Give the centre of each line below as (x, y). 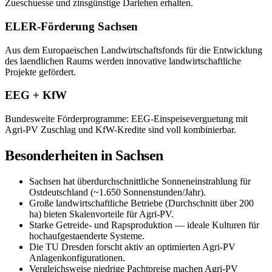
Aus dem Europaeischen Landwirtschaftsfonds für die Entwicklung (134, 50)
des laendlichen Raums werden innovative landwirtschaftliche (123, 61)
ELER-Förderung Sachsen (71, 26)
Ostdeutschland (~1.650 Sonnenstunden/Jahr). (117, 192)
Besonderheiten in (60, 155)
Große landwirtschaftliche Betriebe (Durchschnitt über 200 (141, 203)
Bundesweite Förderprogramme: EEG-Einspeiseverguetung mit (126, 119)
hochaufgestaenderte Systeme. (87, 236)
